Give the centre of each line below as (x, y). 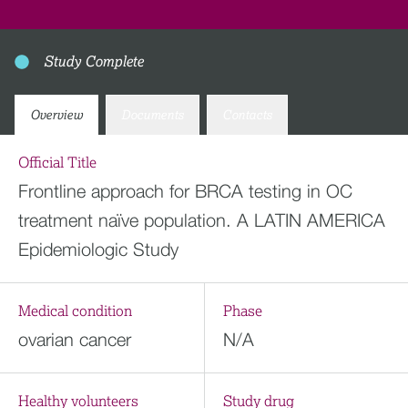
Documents (153, 116)
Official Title (57, 163)
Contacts (247, 116)
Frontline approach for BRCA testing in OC (185, 191)
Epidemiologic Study (98, 249)
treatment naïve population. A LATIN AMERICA (202, 220)
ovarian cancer (75, 339)
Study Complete (93, 62)
